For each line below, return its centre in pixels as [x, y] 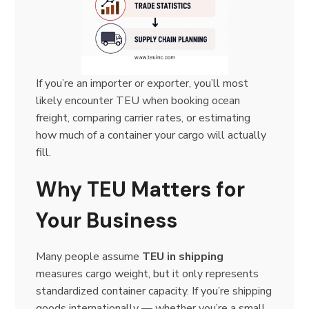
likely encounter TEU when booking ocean [138, 100]
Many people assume [89, 256]
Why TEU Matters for [141, 189]
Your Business [107, 220]
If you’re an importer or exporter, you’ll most [142, 83]
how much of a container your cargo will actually [151, 135]
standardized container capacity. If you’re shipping [154, 291]
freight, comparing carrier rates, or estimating [143, 118]
